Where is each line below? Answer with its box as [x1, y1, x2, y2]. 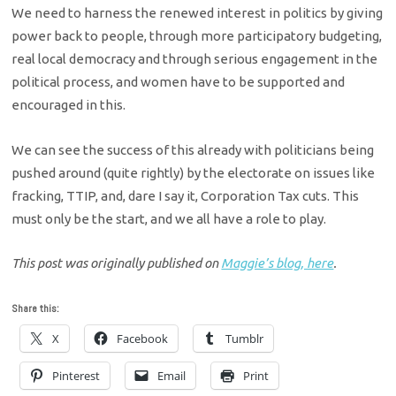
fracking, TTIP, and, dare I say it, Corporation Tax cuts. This [11, 187, 360, 203]
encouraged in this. [11, 97, 126, 113]
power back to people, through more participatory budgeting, [11, 28, 383, 44]
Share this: [11, 301, 60, 316]
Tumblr [225, 331, 264, 347]
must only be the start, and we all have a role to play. [11, 210, 327, 226]
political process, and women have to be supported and [11, 74, 346, 90]
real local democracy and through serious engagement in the [11, 51, 378, 67]
